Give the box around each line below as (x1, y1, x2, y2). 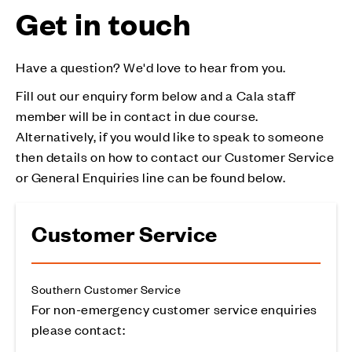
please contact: (31, 320, 126, 338)
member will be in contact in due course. (16, 106, 258, 124)
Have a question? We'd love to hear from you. (16, 57, 286, 75)
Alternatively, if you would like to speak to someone (16, 126, 324, 145)
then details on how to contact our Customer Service (16, 147, 335, 165)
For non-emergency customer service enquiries (31, 299, 317, 317)
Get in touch (16, 3, 192, 42)
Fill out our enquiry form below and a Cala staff (16, 86, 295, 104)
